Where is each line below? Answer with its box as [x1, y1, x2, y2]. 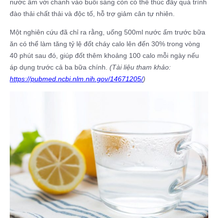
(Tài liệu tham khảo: [109, 63, 171, 71]
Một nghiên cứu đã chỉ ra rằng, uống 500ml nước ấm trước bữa [10, 28, 205, 36]
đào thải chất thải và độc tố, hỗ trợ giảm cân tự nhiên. [10, 9, 175, 18]
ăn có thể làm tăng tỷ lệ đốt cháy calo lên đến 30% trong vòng [10, 39, 200, 48]
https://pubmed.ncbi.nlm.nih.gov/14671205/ [10, 74, 143, 83]
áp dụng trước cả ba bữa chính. [10, 63, 109, 71]
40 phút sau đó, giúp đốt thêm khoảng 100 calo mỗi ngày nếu [10, 51, 199, 59]
